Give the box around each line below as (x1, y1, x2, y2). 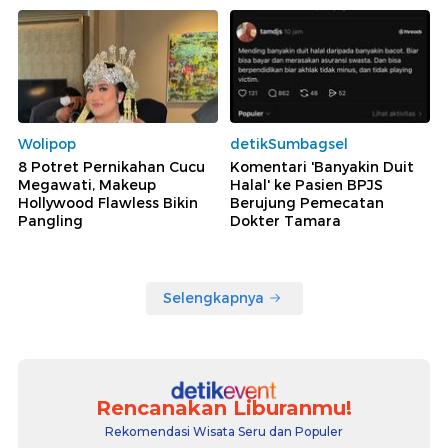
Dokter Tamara (230, 211, 341, 230)
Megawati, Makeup (18, 175, 156, 194)
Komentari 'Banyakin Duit (230, 157, 414, 176)
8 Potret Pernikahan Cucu (18, 157, 205, 176)
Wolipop (18, 134, 76, 153)
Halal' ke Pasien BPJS (230, 175, 383, 194)
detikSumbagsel (230, 134, 348, 153)
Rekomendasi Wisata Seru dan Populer (105, 424, 343, 440)
